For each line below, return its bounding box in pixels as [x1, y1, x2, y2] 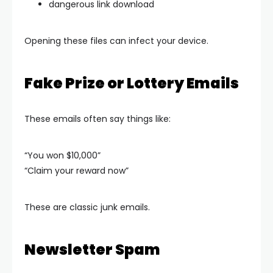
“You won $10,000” [24, 149, 101, 161]
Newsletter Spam [24, 239, 160, 260]
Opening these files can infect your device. [24, 35, 208, 47]
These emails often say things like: [24, 113, 171, 125]
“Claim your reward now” [24, 165, 129, 177]
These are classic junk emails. [24, 201, 150, 213]
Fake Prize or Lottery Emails [24, 73, 239, 93]
